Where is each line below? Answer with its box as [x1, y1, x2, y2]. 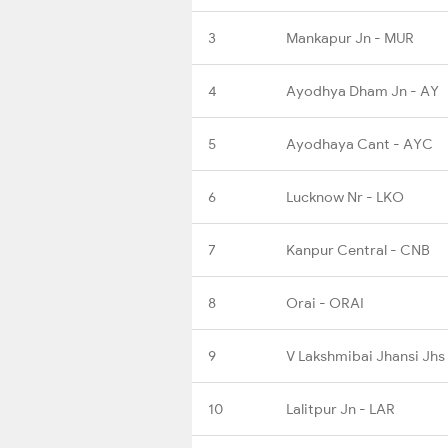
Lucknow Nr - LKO [286, 187, 404, 206]
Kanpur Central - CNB [286, 240, 430, 259]
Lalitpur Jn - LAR [286, 399, 395, 418]
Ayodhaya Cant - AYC [286, 134, 433, 153]
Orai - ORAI [286, 293, 364, 312]
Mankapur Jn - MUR [286, 28, 414, 47]
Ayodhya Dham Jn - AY [286, 81, 439, 100]
